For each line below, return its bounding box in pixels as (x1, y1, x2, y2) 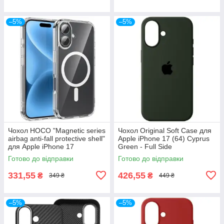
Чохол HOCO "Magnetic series (8, 126, 105, 134)
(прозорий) (8, 150, 44, 158)
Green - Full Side (118, 142, 172, 150)
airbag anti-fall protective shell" (8, 134, 105, 142)
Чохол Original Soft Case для (118, 126, 211, 134)
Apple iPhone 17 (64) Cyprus (118, 134, 209, 142)
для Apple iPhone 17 (8, 142, 74, 150)
